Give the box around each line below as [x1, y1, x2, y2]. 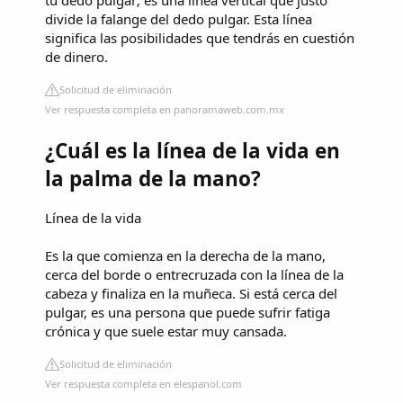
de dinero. [45, 48, 108, 67]
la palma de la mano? [45, 164, 261, 193]
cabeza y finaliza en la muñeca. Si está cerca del [45, 284, 337, 303]
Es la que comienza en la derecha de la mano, [45, 246, 326, 265]
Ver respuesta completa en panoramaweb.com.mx [45, 103, 284, 117]
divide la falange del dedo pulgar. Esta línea [45, 10, 312, 29]
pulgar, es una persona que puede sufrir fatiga [45, 303, 330, 322]
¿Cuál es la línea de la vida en [45, 136, 340, 165]
